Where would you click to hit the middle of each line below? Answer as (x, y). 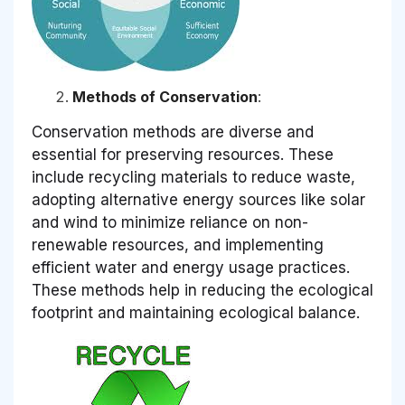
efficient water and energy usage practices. (191, 268)
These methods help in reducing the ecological (202, 291)
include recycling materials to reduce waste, (193, 178)
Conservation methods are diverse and (173, 132)
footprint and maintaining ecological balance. (196, 313)
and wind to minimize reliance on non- (170, 223)
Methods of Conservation (165, 97)
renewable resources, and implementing (178, 245)
